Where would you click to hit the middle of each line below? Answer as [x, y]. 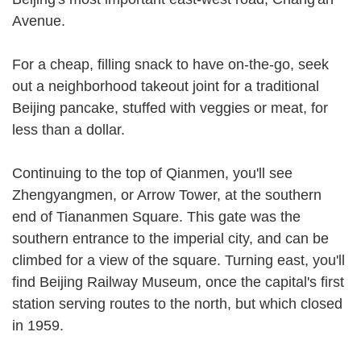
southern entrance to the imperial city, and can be [170, 238]
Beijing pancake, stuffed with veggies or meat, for [170, 108]
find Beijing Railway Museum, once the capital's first [178, 282]
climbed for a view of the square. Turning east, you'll [178, 260]
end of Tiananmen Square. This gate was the [156, 216]
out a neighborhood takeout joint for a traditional [166, 86]
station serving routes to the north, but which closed [177, 303]
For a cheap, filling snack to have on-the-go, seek [170, 64]
